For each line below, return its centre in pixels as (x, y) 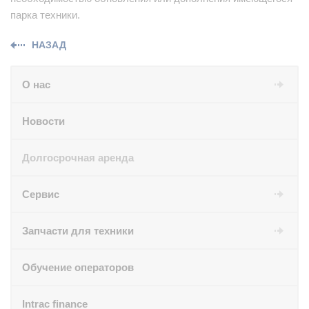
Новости (43, 121)
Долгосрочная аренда (78, 158)
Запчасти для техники (78, 231)
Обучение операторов (78, 268)
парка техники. (45, 14)
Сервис (41, 195)
